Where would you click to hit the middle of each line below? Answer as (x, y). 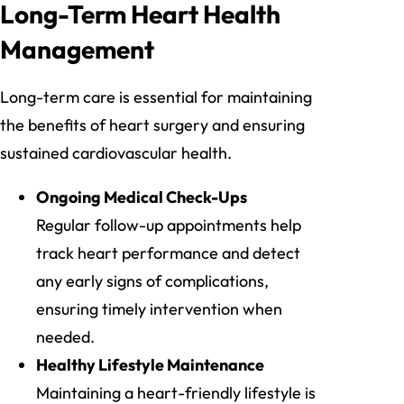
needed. (65, 337)
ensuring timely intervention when (159, 309)
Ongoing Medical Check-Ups (142, 197)
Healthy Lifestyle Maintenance (150, 365)
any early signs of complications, (152, 281)
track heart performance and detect (168, 253)
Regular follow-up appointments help (169, 225)
